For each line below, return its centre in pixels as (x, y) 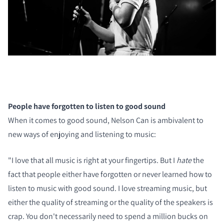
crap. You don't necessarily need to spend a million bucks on (108, 216)
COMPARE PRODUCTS (79, 15)
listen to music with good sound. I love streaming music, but (107, 188)
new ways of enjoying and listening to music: (82, 134)
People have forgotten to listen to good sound (87, 106)
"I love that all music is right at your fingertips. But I (92, 160)
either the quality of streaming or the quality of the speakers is (110, 202)
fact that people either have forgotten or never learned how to (110, 174)
